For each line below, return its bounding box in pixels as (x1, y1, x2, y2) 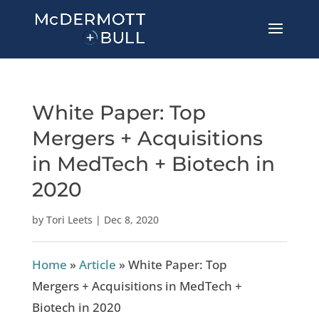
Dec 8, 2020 (103, 213, 159, 226)
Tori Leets (46, 213, 93, 226)
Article (78, 256, 116, 273)
